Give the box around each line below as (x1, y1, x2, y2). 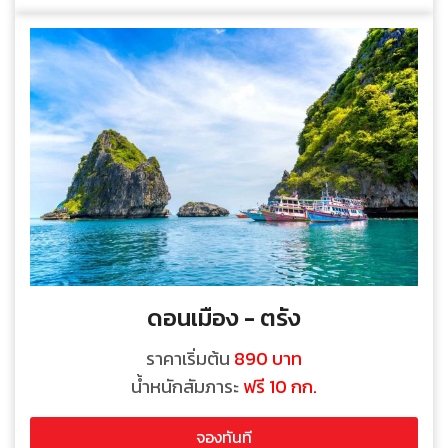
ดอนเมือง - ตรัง (147, 300, 301, 336)
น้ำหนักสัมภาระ (131, 373, 243, 401)
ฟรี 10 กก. (243, 373, 317, 401)
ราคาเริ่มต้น (146, 345, 234, 373)
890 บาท (234, 345, 302, 373)
